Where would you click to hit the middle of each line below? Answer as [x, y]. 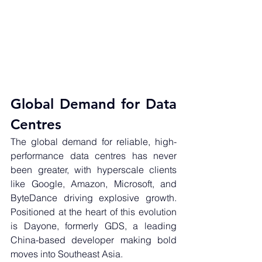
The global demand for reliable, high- [94, 142]
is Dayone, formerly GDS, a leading [94, 226]
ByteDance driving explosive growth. [94, 198]
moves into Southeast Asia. [67, 254]
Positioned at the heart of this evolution [94, 212]
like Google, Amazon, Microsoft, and [94, 184]
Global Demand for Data [94, 104]
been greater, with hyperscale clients [94, 170]
